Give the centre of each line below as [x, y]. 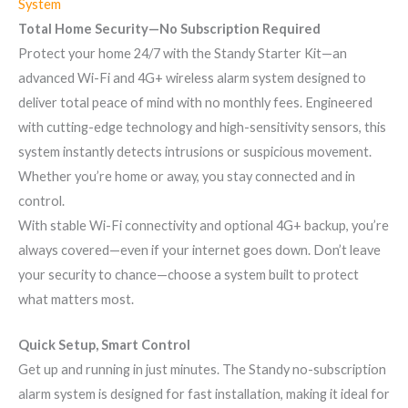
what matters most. [76, 299]
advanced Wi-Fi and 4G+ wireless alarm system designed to [192, 77]
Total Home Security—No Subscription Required [169, 28]
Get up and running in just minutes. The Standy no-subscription [202, 369]
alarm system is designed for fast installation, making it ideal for [204, 393]
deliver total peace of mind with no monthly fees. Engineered [195, 102]
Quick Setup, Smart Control [104, 344]
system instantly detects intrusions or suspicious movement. [195, 151]
